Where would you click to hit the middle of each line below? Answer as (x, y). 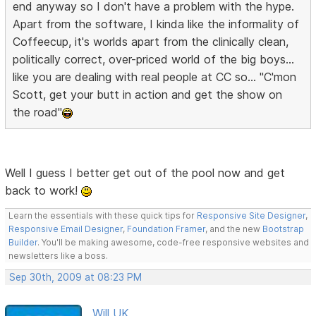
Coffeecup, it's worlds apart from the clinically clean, (151, 41)
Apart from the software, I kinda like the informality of (156, 24)
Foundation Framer (165, 229)
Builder (23, 242)
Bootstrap (284, 229)
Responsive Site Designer (251, 215)
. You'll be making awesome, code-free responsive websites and (174, 242)
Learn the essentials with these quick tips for (103, 215)
